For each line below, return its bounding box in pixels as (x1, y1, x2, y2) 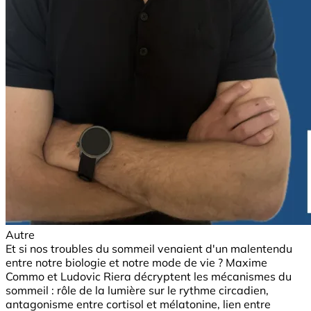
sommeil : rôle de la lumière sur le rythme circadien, (6, 283, 269, 297)
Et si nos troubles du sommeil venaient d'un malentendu (6, 241, 292, 255)
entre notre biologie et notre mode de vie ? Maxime (6, 255, 267, 269)
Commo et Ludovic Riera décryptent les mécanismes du (6, 269, 292, 283)
